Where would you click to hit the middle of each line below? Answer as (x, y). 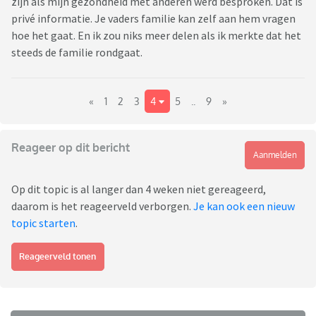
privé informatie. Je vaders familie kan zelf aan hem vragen (153, 19)
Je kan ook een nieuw (244, 206)
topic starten (43, 223)
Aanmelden (275, 155)
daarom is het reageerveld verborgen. (102, 206)
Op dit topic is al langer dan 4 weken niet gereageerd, (139, 189)
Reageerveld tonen (58, 257)
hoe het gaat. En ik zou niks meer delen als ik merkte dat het (156, 36)
